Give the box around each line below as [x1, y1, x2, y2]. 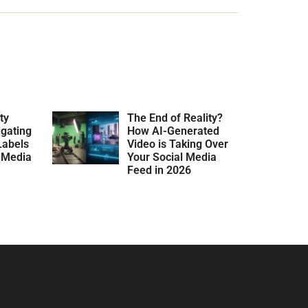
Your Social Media [127, 150, 217, 164]
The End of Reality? [127, 111, 223, 124]
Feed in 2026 [127, 163, 192, 177]
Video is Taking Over [127, 137, 229, 151]
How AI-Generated [127, 124, 220, 137]
